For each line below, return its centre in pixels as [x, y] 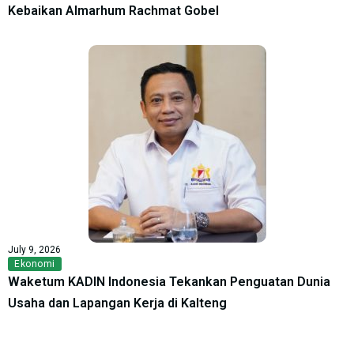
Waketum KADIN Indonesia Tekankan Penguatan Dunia [169, 282]
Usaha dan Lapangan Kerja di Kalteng [117, 303]
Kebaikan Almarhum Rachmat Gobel [113, 11]
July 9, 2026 [34, 250]
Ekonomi [35, 264]
